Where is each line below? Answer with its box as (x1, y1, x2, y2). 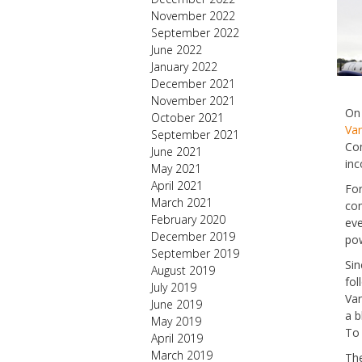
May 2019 (151, 314, 201, 329)
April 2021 (151, 178, 203, 193)
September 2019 (151, 246, 239, 261)
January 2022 (151, 59, 217, 74)
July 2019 (151, 280, 196, 295)
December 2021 (151, 76, 235, 91)
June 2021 (151, 144, 202, 159)
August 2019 (151, 263, 215, 278)
